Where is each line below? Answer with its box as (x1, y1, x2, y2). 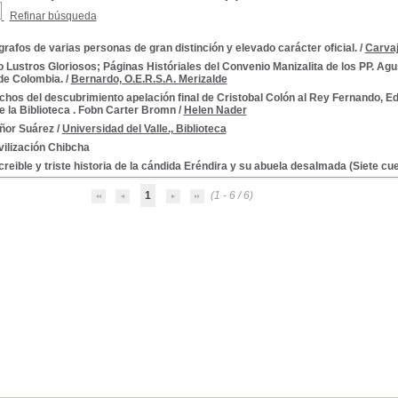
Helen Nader (183, 104, 247, 116)
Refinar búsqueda (9, 10, 97, 22)
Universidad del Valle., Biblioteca (61, 123, 227, 135)
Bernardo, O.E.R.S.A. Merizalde (70, 73, 227, 85)
